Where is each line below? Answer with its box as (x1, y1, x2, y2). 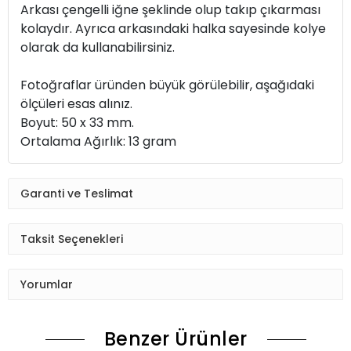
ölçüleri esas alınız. (20, 95, 132, 114)
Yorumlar (20, 276, 73, 292)
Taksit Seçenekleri (20, 230, 123, 247)
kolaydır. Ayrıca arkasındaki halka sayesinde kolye (20, 20, 326, 38)
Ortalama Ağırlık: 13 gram (20, 132, 176, 151)
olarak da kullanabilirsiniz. (20, 38, 175, 57)
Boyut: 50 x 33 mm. (20, 114, 134, 132)
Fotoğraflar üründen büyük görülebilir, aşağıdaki (20, 76, 314, 95)
